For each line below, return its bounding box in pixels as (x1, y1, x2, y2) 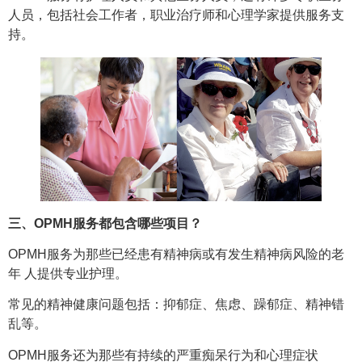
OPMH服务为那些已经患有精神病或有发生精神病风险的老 (8, 247, 344, 262)
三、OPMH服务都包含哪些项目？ (8, 216, 202, 230)
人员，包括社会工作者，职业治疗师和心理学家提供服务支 (8, 8, 344, 23)
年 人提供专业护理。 (8, 267, 128, 281)
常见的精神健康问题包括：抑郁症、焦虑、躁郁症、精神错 (8, 297, 344, 312)
